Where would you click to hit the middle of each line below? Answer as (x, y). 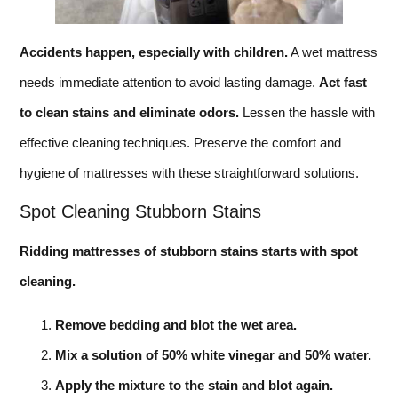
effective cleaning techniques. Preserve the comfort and (180, 142)
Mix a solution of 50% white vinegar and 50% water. (213, 354)
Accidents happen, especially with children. (154, 52)
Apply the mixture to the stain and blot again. (194, 385)
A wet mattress (333, 52)
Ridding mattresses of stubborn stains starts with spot (189, 251)
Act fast (343, 82)
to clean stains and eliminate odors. (129, 112)
